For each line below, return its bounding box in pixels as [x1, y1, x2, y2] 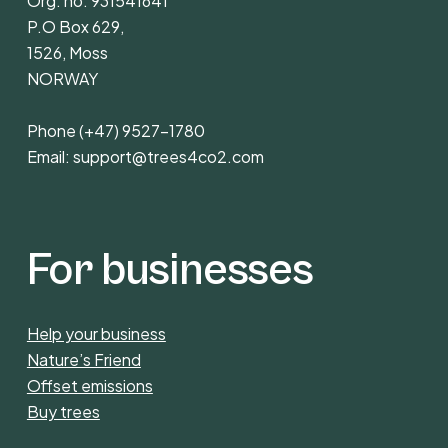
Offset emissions [26, 375, 153, 397]
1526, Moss [26, 41, 108, 63]
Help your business [26, 323, 166, 345]
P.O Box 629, [26, 15, 124, 37]
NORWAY [26, 67, 98, 89]
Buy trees [26, 401, 100, 423]
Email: [26, 145, 73, 167]
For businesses [26, 243, 313, 297]
